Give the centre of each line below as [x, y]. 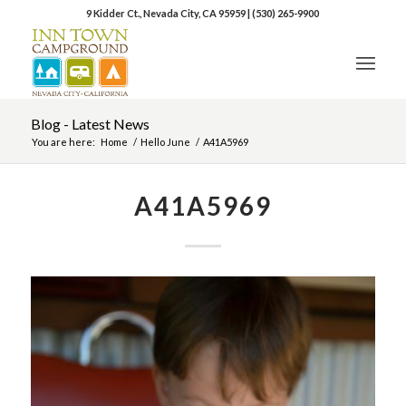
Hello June [165, 142]
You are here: [63, 142]
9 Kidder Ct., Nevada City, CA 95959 [167, 13]
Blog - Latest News [90, 124]
